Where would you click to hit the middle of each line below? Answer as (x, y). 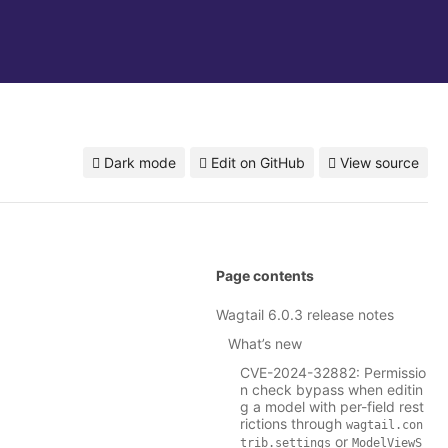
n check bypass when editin (331, 390)
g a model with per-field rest (332, 407)
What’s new (265, 344)
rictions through (293, 424)
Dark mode (138, 162)
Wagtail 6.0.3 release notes (305, 315)
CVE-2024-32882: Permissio (333, 373)
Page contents (265, 276)
